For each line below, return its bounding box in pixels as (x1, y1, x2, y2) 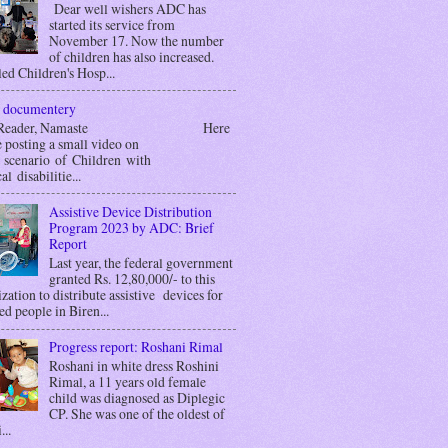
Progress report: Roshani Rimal (48, 337, 223, 357)
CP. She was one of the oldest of (48, 403, 225, 423)
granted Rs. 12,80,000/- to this (48, 268, 215, 288)
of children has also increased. (48, 46, 214, 66)
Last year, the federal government (48, 252, 233, 272)
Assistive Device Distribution (48, 202, 212, 222)
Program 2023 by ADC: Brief (48, 218, 214, 238)
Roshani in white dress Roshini (48, 355, 219, 375)
